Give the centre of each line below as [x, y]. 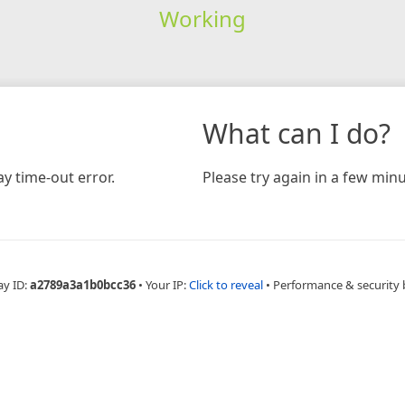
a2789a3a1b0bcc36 [82, 284]
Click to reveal [226, 284]
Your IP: [167, 284]
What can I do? [297, 133]
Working [202, 18]
